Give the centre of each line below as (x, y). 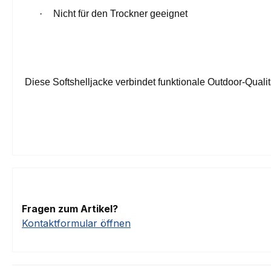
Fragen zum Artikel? (70, 208)
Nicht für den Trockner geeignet (120, 13)
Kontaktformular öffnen (76, 223)
